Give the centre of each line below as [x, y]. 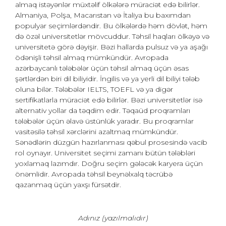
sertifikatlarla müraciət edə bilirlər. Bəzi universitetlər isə [109, 100]
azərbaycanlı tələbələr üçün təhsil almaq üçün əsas [102, 68]
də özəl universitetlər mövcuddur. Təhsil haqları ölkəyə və [112, 36]
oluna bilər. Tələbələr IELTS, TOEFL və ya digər [94, 89]
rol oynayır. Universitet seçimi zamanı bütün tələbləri [105, 153]
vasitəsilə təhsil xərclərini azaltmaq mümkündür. [97, 132]
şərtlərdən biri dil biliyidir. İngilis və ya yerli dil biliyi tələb [107, 79]
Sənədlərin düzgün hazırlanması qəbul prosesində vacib [111, 142]
